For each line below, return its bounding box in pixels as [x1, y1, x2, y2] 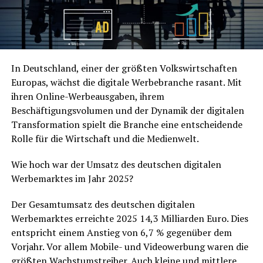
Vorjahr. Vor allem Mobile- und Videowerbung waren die [11, 240, 248, 254]
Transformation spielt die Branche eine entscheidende [11, 118, 242, 131]
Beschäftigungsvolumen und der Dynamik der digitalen [11, 104, 244, 117]
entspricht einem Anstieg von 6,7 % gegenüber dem [11, 226, 232, 240]
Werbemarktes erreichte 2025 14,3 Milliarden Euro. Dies [11, 212, 248, 225]
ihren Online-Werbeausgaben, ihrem [11, 90, 164, 103]
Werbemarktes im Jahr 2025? [11, 172, 133, 186]
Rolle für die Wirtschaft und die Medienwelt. [11, 132, 199, 146]
